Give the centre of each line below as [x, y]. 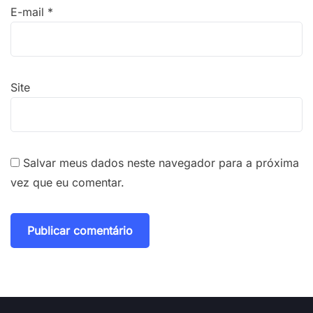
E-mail [29, 12]
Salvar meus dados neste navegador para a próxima [161, 163]
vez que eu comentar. [67, 183]
